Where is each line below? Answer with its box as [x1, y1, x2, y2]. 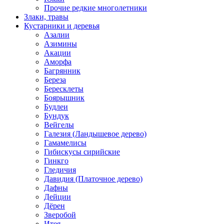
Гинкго [44, 156, 68, 165]
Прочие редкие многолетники [44, 3, 147, 12]
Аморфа [44, 57, 71, 66]
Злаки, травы [24, 12, 68, 21]
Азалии [44, 30, 69, 39]
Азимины [44, 39, 77, 48]
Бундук [44, 111, 69, 120]
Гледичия [44, 165, 76, 174]
